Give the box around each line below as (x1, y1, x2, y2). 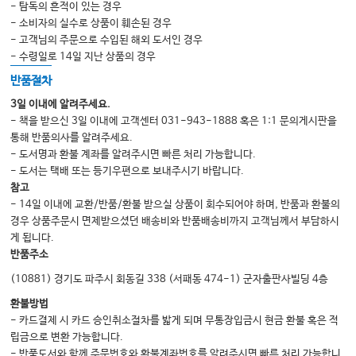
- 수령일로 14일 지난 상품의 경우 (10, 51, 157, 64)
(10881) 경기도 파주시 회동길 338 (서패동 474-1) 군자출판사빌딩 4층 (10, 273, 329, 286)
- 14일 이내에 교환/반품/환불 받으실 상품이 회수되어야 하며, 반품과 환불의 (10, 199, 341, 211)
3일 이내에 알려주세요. (10, 99, 111, 111)
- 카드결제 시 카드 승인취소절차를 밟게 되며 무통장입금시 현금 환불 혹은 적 (10, 315, 339, 327)
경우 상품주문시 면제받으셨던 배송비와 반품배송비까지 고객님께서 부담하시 (10, 215, 340, 228)
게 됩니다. (10, 232, 55, 245)
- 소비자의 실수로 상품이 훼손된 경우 (10, 17, 172, 30)
